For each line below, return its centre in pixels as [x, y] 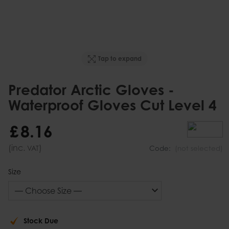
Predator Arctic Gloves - [91, 89]
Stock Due [41, 221]
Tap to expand [120, 59]
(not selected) [199, 148]
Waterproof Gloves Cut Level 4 [112, 105]
